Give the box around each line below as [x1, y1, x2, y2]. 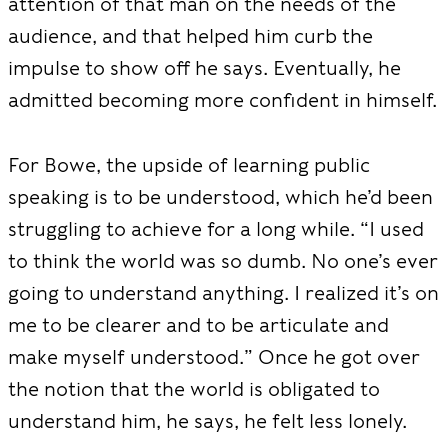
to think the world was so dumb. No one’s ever [8, 248, 438, 273]
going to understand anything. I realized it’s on [8, 280, 439, 305]
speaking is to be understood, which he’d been [8, 184, 433, 209]
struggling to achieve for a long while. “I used [8, 216, 424, 241]
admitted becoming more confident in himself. [8, 88, 437, 112]
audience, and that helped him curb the [8, 24, 373, 48]
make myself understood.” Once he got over [8, 344, 420, 369]
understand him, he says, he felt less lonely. [8, 408, 407, 433]
